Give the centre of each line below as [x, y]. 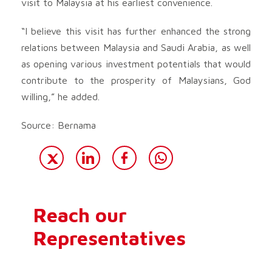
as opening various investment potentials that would [136, 63]
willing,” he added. [60, 96]
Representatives [110, 238]
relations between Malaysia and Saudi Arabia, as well [136, 47]
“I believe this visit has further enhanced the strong [136, 31]
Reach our [80, 215]
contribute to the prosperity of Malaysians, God [136, 80]
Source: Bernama [59, 125]
